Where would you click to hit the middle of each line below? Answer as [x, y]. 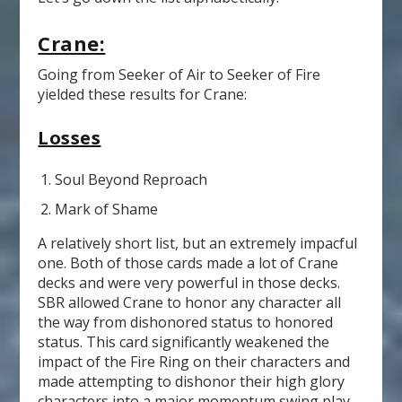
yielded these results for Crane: [143, 94]
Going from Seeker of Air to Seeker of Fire [179, 74]
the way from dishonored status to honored [186, 322]
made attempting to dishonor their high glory [192, 381]
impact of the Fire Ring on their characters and [194, 361]
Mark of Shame [106, 209]
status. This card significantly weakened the [184, 341]
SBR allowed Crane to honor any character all [190, 302]
